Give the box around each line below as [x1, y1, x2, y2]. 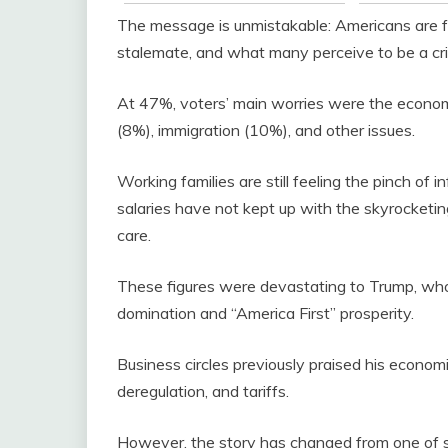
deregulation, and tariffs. [117, 381, 289, 402]
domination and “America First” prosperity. [117, 303, 414, 324]
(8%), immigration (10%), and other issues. [117, 120, 415, 141]
